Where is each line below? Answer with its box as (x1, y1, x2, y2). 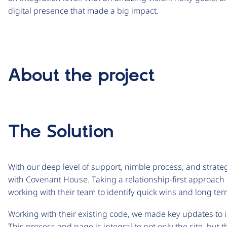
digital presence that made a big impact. (8, 5, 159, 16)
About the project (8, 64, 155, 87)
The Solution (8, 121, 114, 143)
